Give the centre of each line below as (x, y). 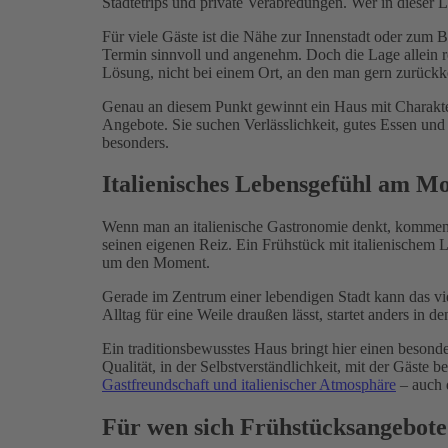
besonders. (135, 142)
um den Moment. (156, 263)
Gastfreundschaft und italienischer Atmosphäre (249, 385)
